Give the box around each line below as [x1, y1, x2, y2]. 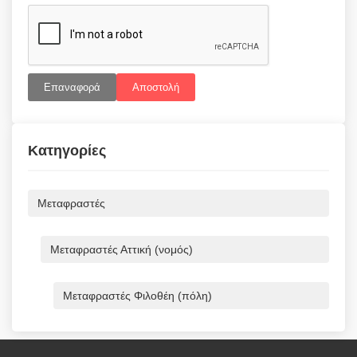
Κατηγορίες [28, 143, 106, 159]
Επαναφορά [44, 81, 100, 93]
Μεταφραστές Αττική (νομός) [50, 243, 193, 256]
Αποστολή [132, 81, 179, 93]
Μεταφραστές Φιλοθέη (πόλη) [63, 289, 212, 302]
